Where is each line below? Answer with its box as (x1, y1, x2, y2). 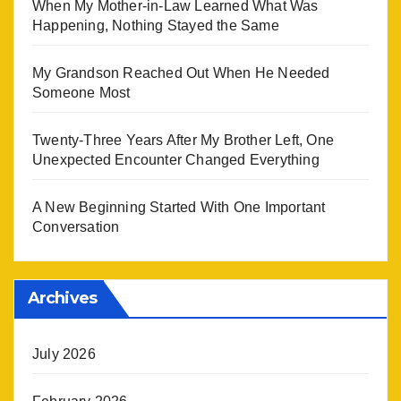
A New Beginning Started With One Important (32, 200, 326, 216)
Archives (28, 288, 97, 309)
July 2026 (32, 346, 96, 363)
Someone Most (32, 85, 131, 101)
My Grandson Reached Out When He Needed (32, 65, 330, 81)
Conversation (32, 219, 120, 235)
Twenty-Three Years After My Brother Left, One (32, 132, 335, 149)
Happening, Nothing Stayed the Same (32, 18, 279, 34)
